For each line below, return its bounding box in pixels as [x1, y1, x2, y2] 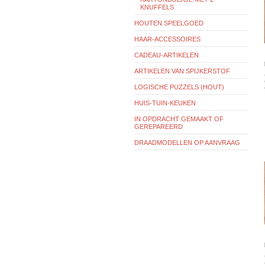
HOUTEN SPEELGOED [134, 19, 203, 27]
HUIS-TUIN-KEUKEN [134, 99, 196, 106]
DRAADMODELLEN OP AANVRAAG [134, 138, 240, 146]
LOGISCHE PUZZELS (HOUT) [134, 83, 224, 91]
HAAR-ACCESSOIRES [134, 35, 201, 43]
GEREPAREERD [134, 122, 183, 130]
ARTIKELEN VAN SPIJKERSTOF [134, 67, 230, 75]
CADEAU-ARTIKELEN [134, 51, 199, 59]
